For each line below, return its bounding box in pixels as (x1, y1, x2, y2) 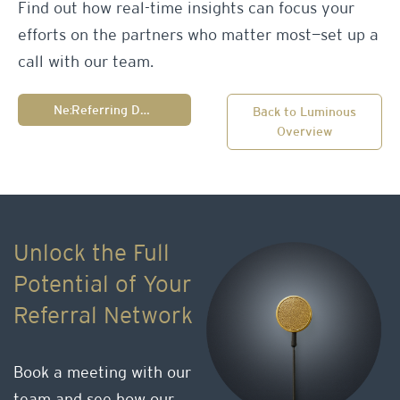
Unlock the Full (13, 244, 170, 266)
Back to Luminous (253, 107, 357, 120)
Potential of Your (13, 275, 192, 297)
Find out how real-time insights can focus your (18, 2, 354, 17)
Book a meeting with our (13, 366, 191, 381)
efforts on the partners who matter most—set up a (18, 29, 379, 44)
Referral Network (13, 306, 193, 329)
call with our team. (18, 55, 154, 71)
